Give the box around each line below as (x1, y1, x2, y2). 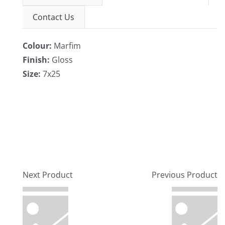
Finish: (23, 54, 52, 66)
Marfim (54, 40, 81, 52)
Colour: (23, 40, 54, 52)
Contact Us (33, 12, 74, 23)
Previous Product (152, 169, 217, 181)
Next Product (23, 169, 73, 181)
